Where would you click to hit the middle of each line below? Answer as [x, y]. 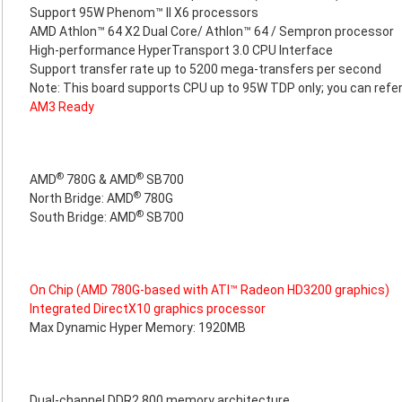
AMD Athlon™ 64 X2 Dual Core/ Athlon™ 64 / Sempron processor [212, 31]
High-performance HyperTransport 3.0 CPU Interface [181, 50]
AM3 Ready [62, 107]
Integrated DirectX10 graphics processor [148, 309]
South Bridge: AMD [83, 217]
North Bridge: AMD [82, 198]
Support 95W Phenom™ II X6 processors [144, 13]
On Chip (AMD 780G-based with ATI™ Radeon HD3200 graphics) [210, 290]
